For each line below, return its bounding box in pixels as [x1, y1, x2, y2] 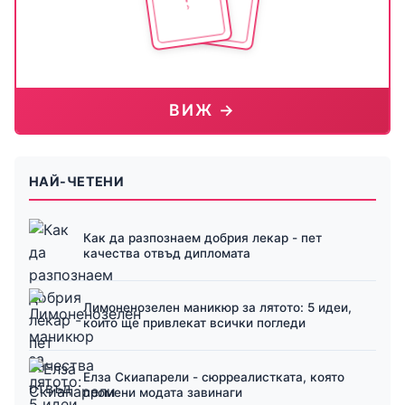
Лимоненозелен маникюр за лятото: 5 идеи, [83, 300, 352, 316]
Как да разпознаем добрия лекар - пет [83, 231, 322, 246]
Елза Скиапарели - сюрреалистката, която [83, 370, 344, 385]
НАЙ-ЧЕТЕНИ [29, 174, 125, 190]
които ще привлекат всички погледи [83, 316, 306, 331]
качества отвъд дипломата [83, 246, 250, 261]
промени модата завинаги [83, 385, 242, 400]
